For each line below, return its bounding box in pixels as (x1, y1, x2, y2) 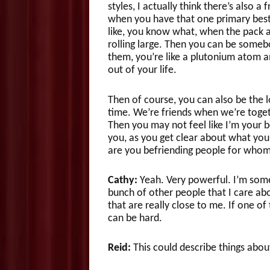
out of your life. (107, 64, 177, 77)
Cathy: (107, 175, 140, 187)
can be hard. (107, 213, 162, 225)
